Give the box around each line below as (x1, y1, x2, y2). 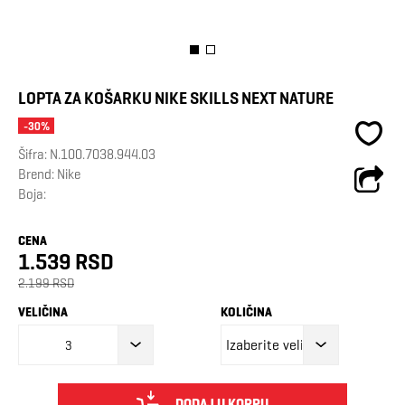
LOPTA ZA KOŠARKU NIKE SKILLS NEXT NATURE (18, 89, 334, 108)
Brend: (18, 166, 57, 183)
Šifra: (18, 146, 50, 163)
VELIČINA (18, 305, 68, 320)
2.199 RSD (18, 276, 74, 291)
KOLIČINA (221, 305, 272, 320)
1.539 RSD (18, 249, 114, 276)
